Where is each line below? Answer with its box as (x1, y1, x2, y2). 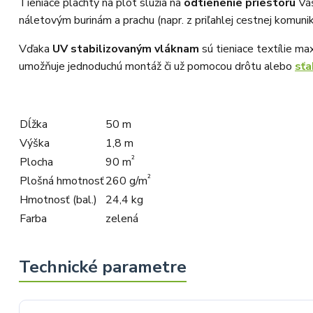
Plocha (20, 154, 53, 170)
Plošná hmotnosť (20, 173, 104, 189)
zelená (105, 211, 138, 227)
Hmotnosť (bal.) (20, 192, 97, 208)
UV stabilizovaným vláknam (52, 41, 199, 57)
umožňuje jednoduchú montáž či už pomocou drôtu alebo (19, 59, 295, 75)
